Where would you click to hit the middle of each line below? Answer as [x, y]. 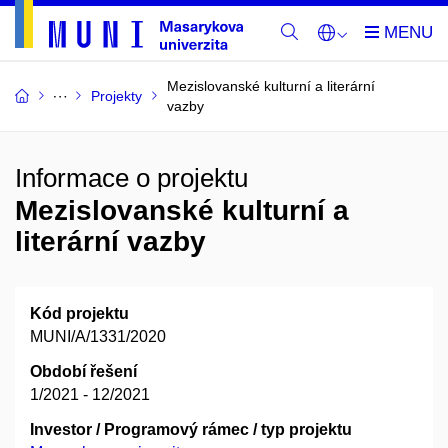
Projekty [116, 96]
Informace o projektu [131, 178]
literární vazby [110, 241]
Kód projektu [79, 313]
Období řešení [83, 371]
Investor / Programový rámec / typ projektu [191, 429]
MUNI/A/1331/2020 [98, 336]
